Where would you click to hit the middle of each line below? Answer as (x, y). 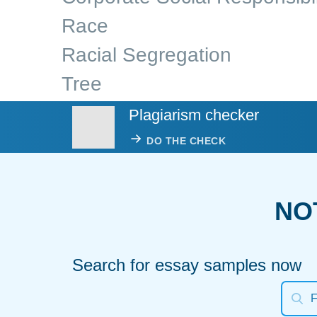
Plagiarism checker (194, 115)
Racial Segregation (146, 55)
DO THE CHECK (186, 140)
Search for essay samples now (187, 265)
